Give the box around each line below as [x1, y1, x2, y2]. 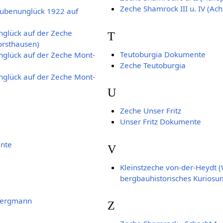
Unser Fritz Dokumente [119, 116, 201, 127]
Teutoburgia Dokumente [119, 49, 206, 59]
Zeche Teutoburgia [119, 60, 186, 70]
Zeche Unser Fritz [119, 106, 181, 116]
